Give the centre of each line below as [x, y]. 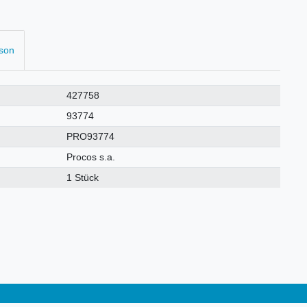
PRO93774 [91, 137]
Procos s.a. [91, 157]
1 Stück [83, 178]
